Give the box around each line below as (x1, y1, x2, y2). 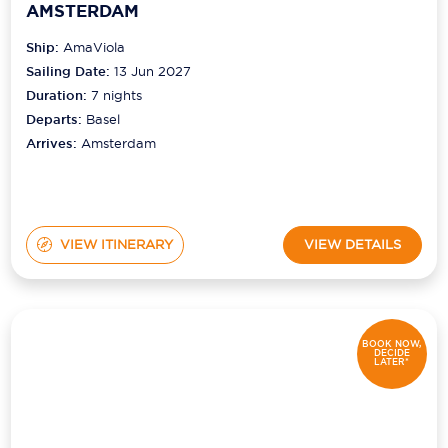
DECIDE (373, 347, 410, 360)
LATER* (374, 356, 410, 369)
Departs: (26, 110, 87, 128)
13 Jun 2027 (114, 62, 192, 79)
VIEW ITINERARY (59, 236, 173, 253)
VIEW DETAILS (303, 236, 401, 253)
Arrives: (26, 134, 82, 152)
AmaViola (63, 38, 126, 55)
